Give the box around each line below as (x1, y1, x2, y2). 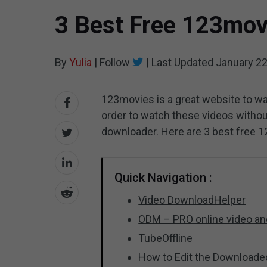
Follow (97, 56, 132, 69)
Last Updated (149, 56, 216, 69)
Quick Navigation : (114, 170, 213, 185)
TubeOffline (138, 232, 193, 244)
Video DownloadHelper (138, 194, 246, 206)
